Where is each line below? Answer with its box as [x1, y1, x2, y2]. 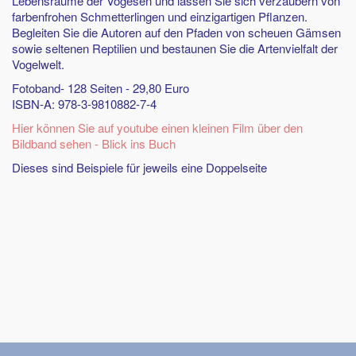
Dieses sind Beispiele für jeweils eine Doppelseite [12, 159, 267, 176]
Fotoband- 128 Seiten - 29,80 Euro [12, 79, 189, 96]
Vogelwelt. [12, 56, 64, 72]
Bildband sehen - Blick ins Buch [12, 135, 176, 152]
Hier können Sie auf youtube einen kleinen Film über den [12, 119, 303, 136]
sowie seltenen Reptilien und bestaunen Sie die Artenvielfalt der [12, 40, 338, 56]
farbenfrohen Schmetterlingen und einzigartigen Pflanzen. [12, 8, 308, 25]
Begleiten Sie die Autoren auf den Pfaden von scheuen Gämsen [12, 24, 341, 41]
